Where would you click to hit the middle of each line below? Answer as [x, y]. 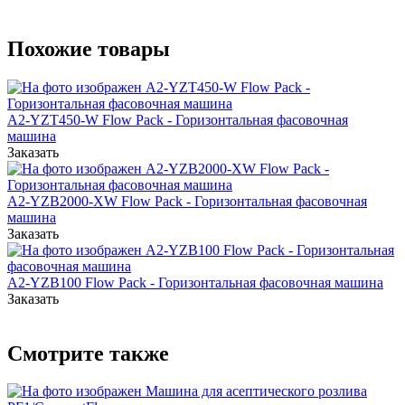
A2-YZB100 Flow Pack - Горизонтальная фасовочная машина [195, 282]
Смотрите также [88, 353]
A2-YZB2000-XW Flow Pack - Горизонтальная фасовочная [187, 201]
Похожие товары [89, 48]
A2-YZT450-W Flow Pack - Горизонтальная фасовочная [178, 119]
